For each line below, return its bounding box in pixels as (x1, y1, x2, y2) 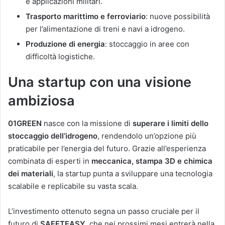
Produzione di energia (26, 39, 105, 49)
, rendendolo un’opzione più (97, 131, 196, 141)
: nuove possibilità (146, 12, 210, 22)
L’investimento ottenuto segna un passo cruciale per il (8, 206, 199, 216)
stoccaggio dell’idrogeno (8, 131, 97, 141)
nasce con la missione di (42, 118, 133, 128)
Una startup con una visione (8, 74, 191, 91)
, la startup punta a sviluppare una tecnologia (53, 168, 212, 178)
